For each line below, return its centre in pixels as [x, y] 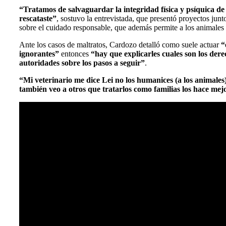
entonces [75, 54]
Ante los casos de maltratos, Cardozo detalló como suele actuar [120, 45]
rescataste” [38, 19]
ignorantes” [39, 54]
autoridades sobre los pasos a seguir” [82, 63]
